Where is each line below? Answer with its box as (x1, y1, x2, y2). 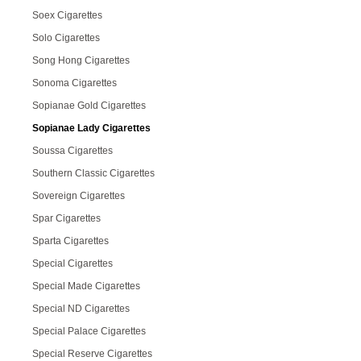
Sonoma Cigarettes (32, 77, 117, 89)
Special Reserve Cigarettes (32, 348, 152, 359)
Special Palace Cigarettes (32, 326, 146, 337)
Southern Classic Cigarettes (32, 168, 155, 179)
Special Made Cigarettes (32, 280, 140, 292)
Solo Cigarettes (32, 32, 100, 44)
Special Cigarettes (32, 258, 113, 269)
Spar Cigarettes (32, 213, 101, 224)
